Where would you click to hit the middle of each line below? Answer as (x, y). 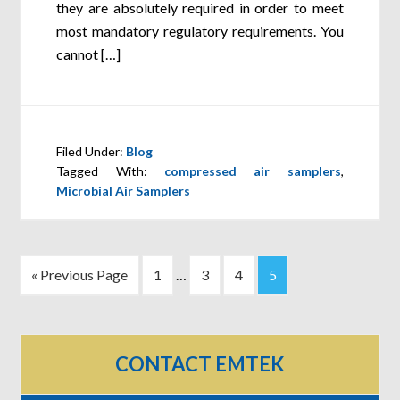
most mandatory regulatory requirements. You (200, 31)
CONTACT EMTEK (200, 364)
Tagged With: (110, 171)
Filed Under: (92, 151)
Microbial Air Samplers (124, 191)
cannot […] (89, 54)
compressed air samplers (253, 171)
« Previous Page (80, 275)
